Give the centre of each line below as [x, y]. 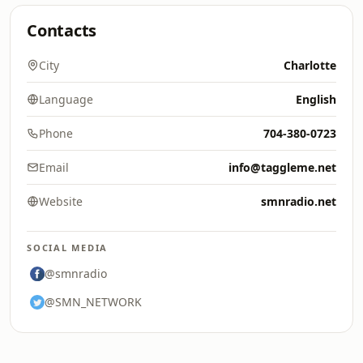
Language [66, 99]
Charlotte [310, 65]
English [316, 99]
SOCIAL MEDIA [68, 248]
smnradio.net [299, 201]
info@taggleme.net [282, 167]
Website [61, 201]
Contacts [62, 30]
